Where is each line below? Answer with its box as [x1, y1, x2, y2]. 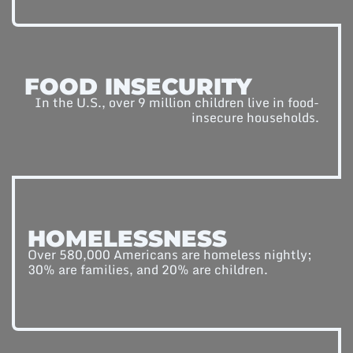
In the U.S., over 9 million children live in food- [35, 92, 320, 113]
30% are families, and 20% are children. [27, 259, 268, 281]
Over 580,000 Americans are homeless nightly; [27, 244, 312, 266]
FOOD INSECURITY [24, 72, 252, 101]
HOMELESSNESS [27, 225, 227, 253]
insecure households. [191, 107, 320, 128]
